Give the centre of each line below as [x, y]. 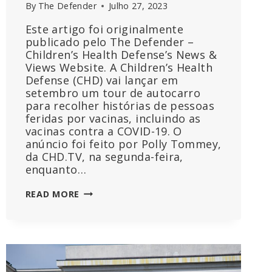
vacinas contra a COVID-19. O [104, 131]
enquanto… [56, 170]
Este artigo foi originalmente [104, 29]
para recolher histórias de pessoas [120, 106]
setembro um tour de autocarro [113, 93]
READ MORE [53, 194]
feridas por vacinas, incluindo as [113, 119]
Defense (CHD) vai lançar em [102, 80]
